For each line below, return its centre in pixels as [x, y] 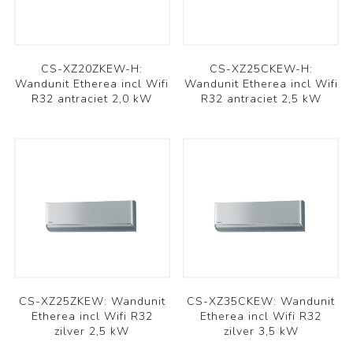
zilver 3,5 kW [261, 331]
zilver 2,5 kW [92, 331]
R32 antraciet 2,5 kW [261, 98]
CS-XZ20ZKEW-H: [92, 69]
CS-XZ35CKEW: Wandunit [261, 301]
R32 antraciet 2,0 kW [92, 98]
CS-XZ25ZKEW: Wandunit [92, 301]
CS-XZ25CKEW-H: [261, 69]
